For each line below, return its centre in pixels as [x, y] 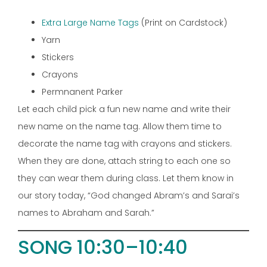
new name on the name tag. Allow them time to [120, 126]
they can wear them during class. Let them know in [126, 178]
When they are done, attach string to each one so [124, 161]
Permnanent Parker [82, 91]
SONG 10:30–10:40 [103, 247]
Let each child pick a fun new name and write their [124, 109]
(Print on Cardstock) [183, 22]
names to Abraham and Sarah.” [86, 212]
